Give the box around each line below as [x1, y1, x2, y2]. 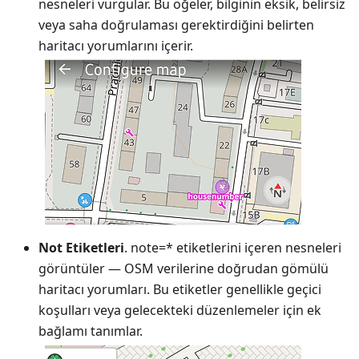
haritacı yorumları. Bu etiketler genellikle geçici [38, 280, 321, 298]
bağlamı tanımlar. [38, 321, 143, 340]
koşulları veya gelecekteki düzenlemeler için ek [38, 301, 321, 319]
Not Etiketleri [38, 238, 124, 256]
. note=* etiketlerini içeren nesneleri [124, 238, 341, 256]
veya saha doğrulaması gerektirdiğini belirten [38, 15, 314, 34]
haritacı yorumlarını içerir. [38, 36, 193, 54]
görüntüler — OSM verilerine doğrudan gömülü [38, 259, 329, 277]
